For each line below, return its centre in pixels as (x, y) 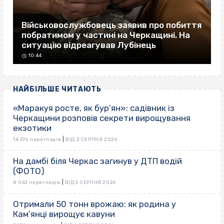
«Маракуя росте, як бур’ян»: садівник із (94, 108)
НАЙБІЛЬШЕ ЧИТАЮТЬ (57, 89)
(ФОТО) (29, 171)
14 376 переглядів (37, 139)
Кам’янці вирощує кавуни (64, 214)
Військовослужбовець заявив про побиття (111, 25)
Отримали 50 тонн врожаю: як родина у (94, 204)
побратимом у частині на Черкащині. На (106, 35)
